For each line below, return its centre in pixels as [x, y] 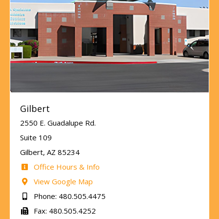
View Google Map [62, 181]
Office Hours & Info [66, 166]
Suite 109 [36, 137]
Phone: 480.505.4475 [68, 196]
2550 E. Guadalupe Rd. [58, 122]
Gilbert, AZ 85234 [50, 152]
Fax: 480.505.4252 [64, 210]
